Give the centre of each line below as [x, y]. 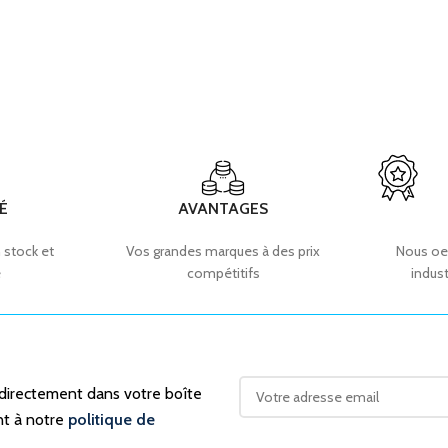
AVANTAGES [223, 208]
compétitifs [223, 272]
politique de [111, 419]
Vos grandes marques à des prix [223, 250]
